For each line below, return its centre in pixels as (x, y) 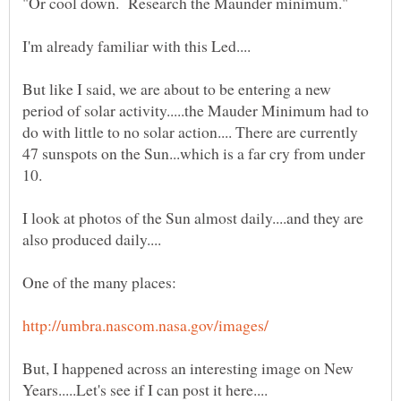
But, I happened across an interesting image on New (188, 368)
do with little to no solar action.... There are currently (190, 132)
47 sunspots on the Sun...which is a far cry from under (194, 154)
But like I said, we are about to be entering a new (177, 89)
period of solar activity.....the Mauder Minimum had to (196, 111)
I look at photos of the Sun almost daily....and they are (193, 218)
